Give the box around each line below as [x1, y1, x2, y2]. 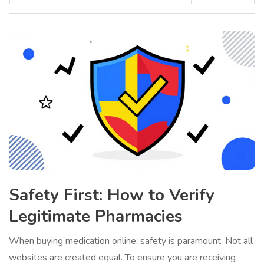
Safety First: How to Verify [9, 184, 214, 207]
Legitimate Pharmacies [9, 205, 183, 228]
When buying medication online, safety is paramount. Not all [9, 235, 253, 248]
